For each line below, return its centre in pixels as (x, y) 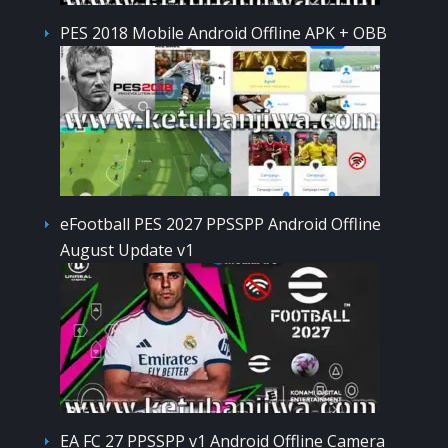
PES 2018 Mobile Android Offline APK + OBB (223, 32)
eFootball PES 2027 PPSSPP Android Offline (220, 223)
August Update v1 (127, 249)
